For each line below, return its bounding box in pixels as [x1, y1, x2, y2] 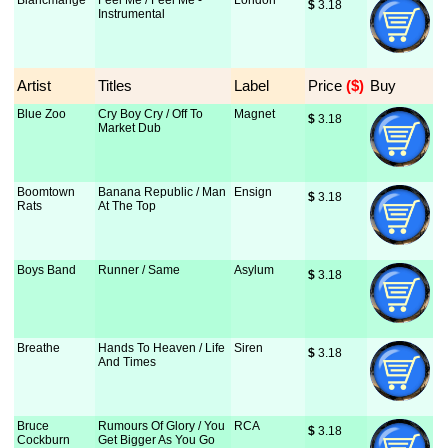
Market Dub [98, 121, 162, 135]
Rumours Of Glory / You [98, 419, 226, 433]
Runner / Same [98, 263, 181, 277]
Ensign [234, 185, 273, 199]
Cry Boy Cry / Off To [98, 107, 204, 121]
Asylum [234, 263, 275, 277]
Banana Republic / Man [98, 185, 227, 199]
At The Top [98, 199, 157, 213]
